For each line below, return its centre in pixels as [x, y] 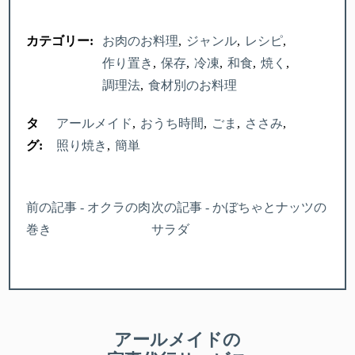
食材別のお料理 [192, 86]
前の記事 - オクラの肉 [89, 208]
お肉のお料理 [140, 41]
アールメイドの [177, 340]
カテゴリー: [60, 41]
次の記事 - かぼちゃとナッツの [239, 208]
